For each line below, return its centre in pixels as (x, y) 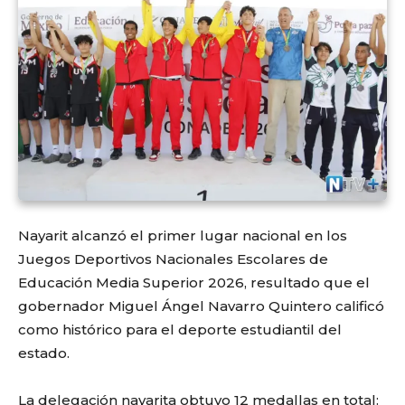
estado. (44, 353)
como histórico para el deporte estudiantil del (180, 329)
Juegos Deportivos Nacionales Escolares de (173, 259)
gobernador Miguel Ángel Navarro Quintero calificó (201, 306)
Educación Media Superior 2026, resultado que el (194, 282)
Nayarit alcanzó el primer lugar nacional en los (183, 235)
